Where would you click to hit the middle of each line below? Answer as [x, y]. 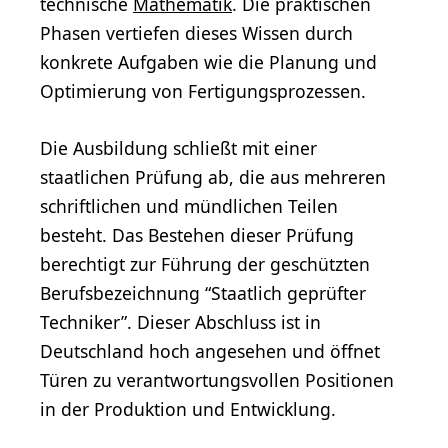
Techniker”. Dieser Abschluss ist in [180, 322]
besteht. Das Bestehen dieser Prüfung [197, 235]
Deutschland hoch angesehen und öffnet [210, 351]
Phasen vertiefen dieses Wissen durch [196, 33]
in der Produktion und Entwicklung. [188, 409]
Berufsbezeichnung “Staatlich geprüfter [203, 293]
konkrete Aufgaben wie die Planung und [208, 62]
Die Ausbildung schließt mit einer [178, 148]
